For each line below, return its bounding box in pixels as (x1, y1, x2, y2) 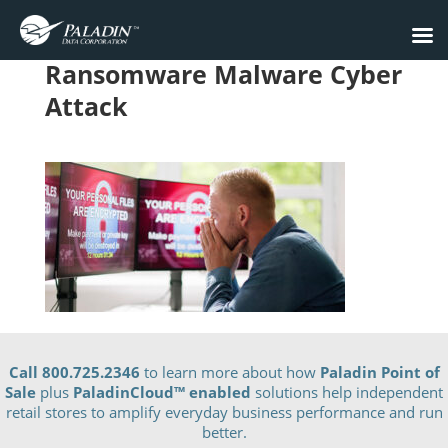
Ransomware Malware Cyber (44, 57, 402, 91)
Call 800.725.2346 (8, 362, 144, 383)
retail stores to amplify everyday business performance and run (5, 402, 443, 423)
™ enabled (174, 382, 251, 403)
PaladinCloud (73, 382, 174, 403)
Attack (44, 89, 128, 123)
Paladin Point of (319, 362, 440, 383)
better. (201, 422, 247, 443)
